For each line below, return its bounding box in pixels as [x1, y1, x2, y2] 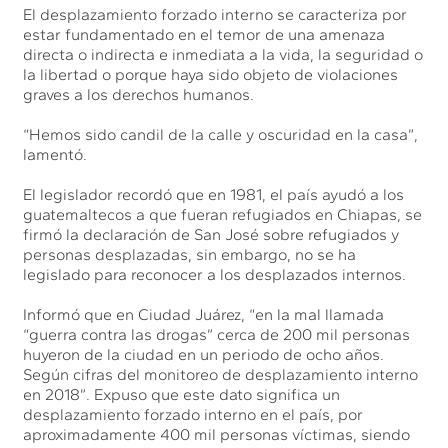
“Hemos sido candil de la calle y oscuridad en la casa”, [23, 124, 419, 144]
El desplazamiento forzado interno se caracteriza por [23, 4, 408, 24]
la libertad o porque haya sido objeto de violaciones [23, 64, 399, 84]
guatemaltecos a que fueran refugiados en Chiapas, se [23, 204, 423, 224]
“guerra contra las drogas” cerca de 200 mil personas [23, 324, 411, 344]
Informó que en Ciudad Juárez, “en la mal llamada [23, 304, 385, 324]
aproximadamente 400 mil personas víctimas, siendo [23, 424, 411, 444]
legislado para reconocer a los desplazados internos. [23, 264, 407, 284]
